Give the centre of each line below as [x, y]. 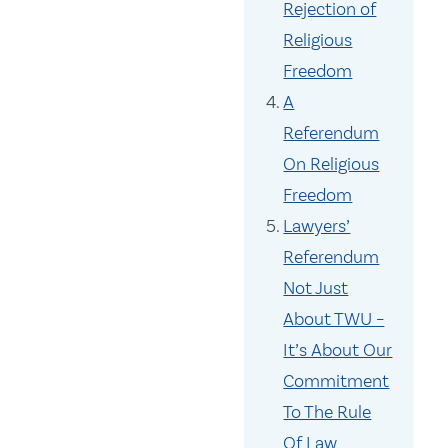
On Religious [331, 164]
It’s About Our [338, 350]
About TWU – [334, 319]
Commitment [336, 381]
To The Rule [327, 412]
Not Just [316, 288]
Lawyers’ [317, 226]
